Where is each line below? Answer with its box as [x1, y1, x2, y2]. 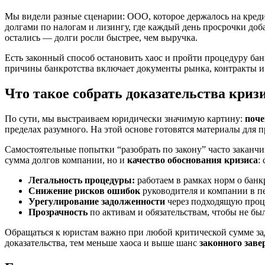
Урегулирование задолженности [28, 196, 165, 206]
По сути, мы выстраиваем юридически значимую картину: [5, 113, 245, 124]
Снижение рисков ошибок [28, 185, 140, 196]
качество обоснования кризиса [127, 154, 258, 165]
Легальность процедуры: [28, 174, 135, 185]
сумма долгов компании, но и [5, 154, 127, 165]
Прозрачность [28, 206, 88, 217]
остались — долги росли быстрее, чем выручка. [5, 32, 198, 43]
